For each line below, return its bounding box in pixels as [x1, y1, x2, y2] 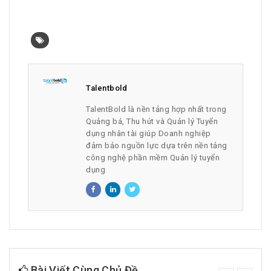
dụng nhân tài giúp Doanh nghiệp [86, 129, 211, 139]
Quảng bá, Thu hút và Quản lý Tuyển [86, 117, 218, 126]
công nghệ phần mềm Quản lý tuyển [86, 153, 220, 163]
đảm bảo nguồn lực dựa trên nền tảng [86, 141, 227, 151]
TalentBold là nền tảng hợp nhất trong [86, 105, 227, 114]
